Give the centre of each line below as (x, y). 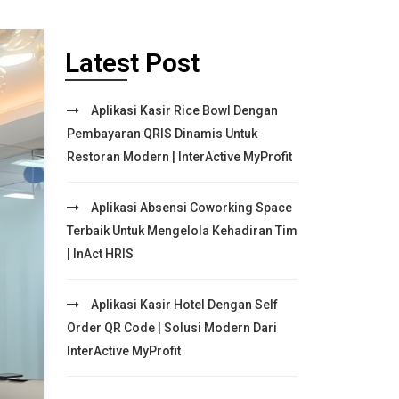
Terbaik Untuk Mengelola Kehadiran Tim (182, 231)
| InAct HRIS (100, 254)
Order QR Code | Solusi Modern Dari (172, 328)
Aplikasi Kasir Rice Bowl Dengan (183, 110)
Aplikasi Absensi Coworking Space (190, 208)
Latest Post (132, 63)
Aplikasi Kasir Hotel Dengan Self (183, 305)
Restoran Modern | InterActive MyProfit (179, 157)
